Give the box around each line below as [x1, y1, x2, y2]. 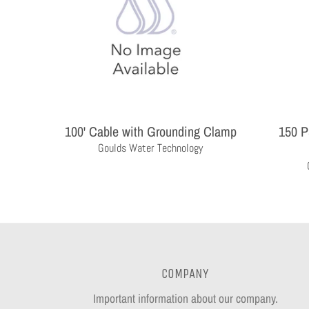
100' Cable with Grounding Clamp [64, 121, 237, 141]
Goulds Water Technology [98, 140, 203, 155]
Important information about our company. [92, 290, 278, 306]
